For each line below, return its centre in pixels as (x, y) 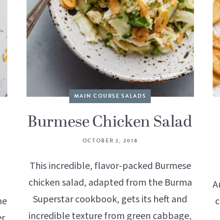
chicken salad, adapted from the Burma (110, 182)
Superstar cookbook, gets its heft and (110, 199)
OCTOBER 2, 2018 (110, 140)
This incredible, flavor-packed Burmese (110, 166)
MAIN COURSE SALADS (110, 96)
